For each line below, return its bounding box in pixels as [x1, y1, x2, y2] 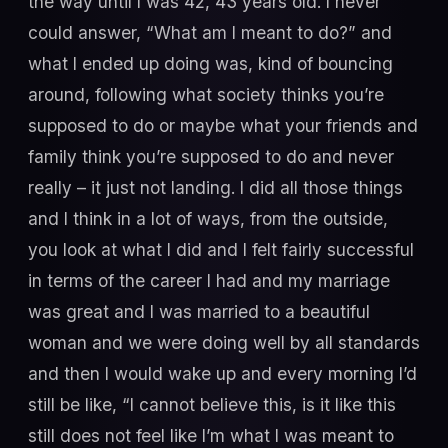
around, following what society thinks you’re [28, 83, 384, 105]
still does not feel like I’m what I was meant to [28, 424, 394, 446]
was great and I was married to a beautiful [28, 300, 370, 322]
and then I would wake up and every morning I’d [28, 362, 417, 384]
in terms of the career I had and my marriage [28, 269, 390, 291]
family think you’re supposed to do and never [28, 145, 394, 167]
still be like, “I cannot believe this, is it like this [28, 393, 396, 415]
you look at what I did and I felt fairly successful [28, 238, 414, 260]
